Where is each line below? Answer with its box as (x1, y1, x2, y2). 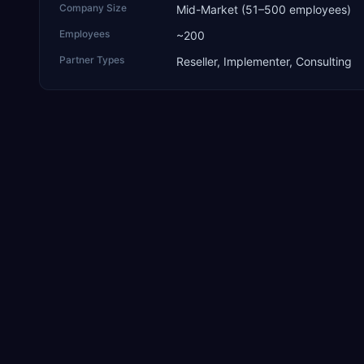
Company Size (59, 2, 127, 14)
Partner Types (59, 54, 124, 66)
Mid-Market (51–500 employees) (176, 2, 351, 16)
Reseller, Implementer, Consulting (176, 54, 352, 68)
